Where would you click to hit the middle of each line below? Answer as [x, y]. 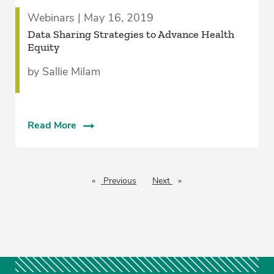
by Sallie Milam [64, 71]
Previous [119, 180]
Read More [52, 125]
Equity [43, 47]
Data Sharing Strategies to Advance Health [131, 34]
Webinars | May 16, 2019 [90, 17]
